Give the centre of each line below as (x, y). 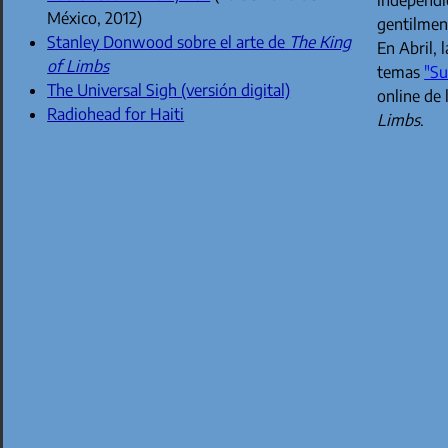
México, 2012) (95, 18)
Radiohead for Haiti (116, 114)
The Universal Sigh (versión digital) (169, 90)
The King (320, 42)
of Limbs (78, 66)
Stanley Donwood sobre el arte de (168, 42)
